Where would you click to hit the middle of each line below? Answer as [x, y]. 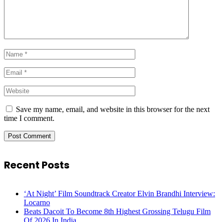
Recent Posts [37, 165]
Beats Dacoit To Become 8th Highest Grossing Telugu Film [117, 211]
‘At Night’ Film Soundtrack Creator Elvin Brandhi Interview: [119, 193]
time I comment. [29, 118]
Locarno [37, 202]
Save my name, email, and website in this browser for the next [113, 110]
